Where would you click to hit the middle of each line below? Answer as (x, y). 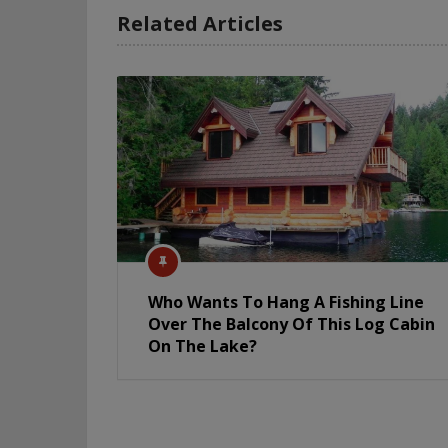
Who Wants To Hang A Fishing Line (286, 301)
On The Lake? (202, 345)
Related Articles (200, 23)
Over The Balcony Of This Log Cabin (291, 323)
